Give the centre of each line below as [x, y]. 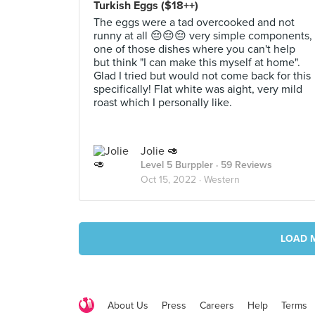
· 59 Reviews [243, 165]
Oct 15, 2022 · [172, 180]
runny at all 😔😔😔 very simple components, [203, 36]
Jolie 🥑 [160, 151]
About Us [128, 305]
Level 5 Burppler [177, 165]
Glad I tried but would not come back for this [202, 76]
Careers [217, 305]
